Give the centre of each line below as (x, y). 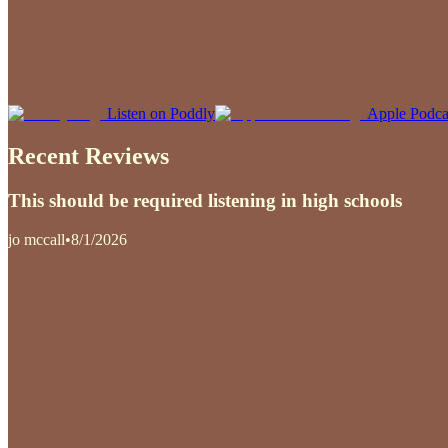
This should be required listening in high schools (205, 201)
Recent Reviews (88, 156)
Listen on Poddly (161, 114)
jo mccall (36, 239)
